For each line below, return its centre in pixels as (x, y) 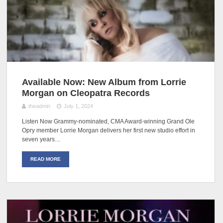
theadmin (40, 106)
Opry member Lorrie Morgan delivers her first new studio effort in (109, 131)
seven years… (42, 140)
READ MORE (46, 159)
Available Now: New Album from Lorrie (104, 82)
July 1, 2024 (78, 106)
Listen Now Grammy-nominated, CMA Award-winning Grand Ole (109, 122)
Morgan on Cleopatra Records (86, 93)
